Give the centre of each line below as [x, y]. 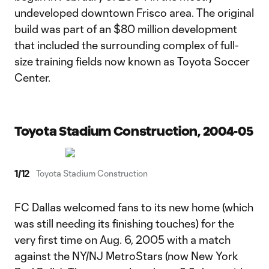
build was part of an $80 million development [126, 29]
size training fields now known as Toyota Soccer [132, 61]
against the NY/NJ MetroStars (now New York [126, 256]
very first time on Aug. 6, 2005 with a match [122, 240]
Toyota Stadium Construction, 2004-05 [134, 131]
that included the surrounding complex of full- [126, 45]
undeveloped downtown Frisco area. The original [134, 13]
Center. [32, 77]
